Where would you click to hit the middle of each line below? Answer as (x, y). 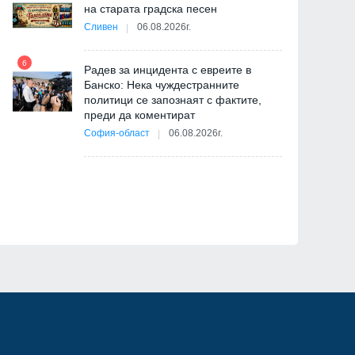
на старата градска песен (151, 9)
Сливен (101, 27)
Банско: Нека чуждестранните (162, 85)
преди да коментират (139, 115)
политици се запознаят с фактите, (173, 100)
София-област (117, 134)
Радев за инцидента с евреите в (168, 70)
